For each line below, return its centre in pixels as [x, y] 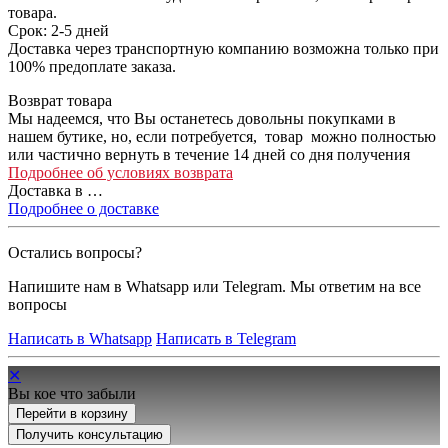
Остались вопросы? [75, 252]
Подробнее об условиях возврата [120, 172]
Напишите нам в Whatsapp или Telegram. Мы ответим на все [214, 286]
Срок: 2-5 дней [58, 30]
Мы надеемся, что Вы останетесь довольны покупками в [202, 118]
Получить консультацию [89, 434]
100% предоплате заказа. [92, 66]
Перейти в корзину [72, 413]
